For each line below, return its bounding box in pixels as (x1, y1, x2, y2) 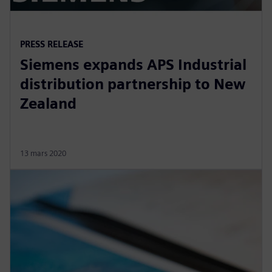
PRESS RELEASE (20, 38, 83, 49)
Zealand (20, 94, 76, 112)
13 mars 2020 (20, 148, 66, 158)
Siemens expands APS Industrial (20, 55, 246, 73)
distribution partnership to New (20, 75, 246, 93)
